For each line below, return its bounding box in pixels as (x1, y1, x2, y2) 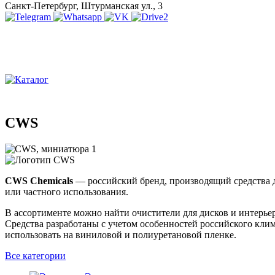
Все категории (5, 250, 66, 261)
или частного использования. (5, 186, 128, 197)
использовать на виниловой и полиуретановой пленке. (5, 229, 236, 240)
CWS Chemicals (5, 175, 73, 186)
